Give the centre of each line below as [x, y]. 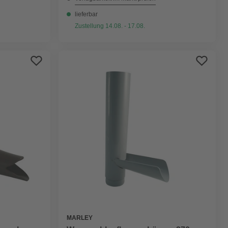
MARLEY [79, 218]
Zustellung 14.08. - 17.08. [110, 26]
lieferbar [86, 14]
